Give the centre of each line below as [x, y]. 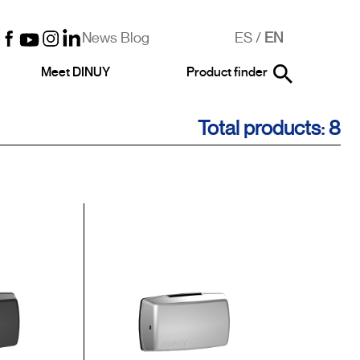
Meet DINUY [75, 72]
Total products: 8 [269, 128]
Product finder [227, 72]
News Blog [116, 38]
